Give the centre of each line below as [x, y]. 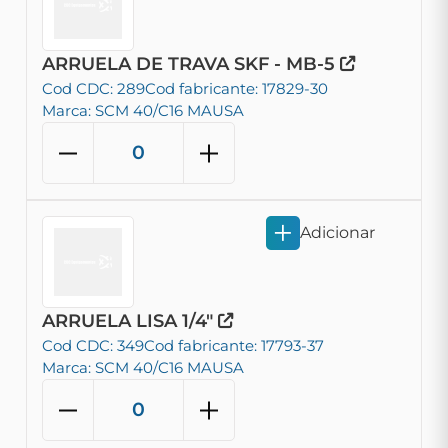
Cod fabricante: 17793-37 [234, 345]
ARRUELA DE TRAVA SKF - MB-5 [191, 64]
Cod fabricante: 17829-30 [236, 88]
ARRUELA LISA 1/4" [130, 321]
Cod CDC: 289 [93, 88]
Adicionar [337, 232]
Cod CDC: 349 [93, 345]
